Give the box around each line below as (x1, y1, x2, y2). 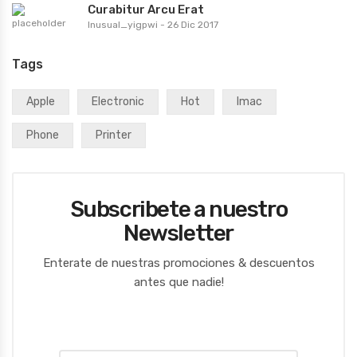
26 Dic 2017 (167, 19, 218, 31)
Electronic (92, 95, 144, 109)
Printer (96, 128, 131, 143)
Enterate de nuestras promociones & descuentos (42, 256, 315, 271)
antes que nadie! (133, 275, 224, 290)
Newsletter (124, 220, 233, 247)
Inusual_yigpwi (88, 19, 158, 31)
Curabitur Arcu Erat (88, 2, 204, 18)
